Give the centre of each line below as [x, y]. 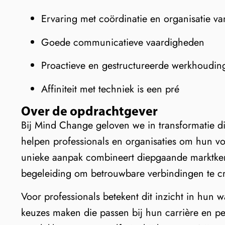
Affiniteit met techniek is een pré [110, 89]
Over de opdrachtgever [89, 110]
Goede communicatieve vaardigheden [123, 42]
